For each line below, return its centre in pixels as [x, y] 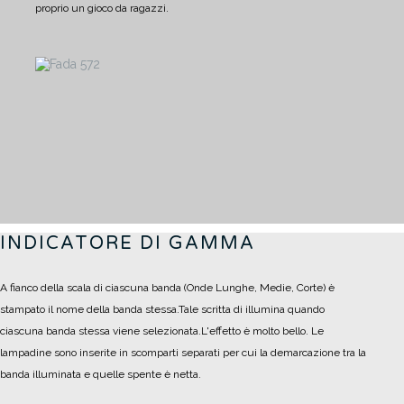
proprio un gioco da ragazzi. [102, 9]
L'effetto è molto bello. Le [262, 331]
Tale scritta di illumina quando [252, 310]
